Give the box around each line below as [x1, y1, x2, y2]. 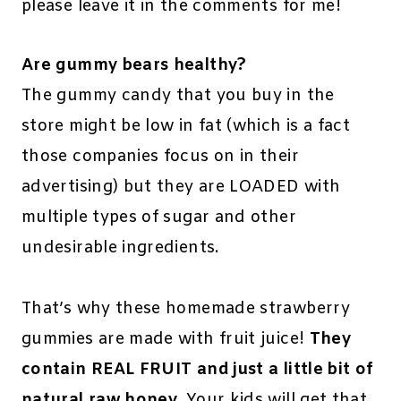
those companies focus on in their [21, 146, 299, 168]
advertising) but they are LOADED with [21, 176, 341, 199]
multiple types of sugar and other [21, 207, 296, 229]
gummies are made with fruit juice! [21, 328, 310, 351]
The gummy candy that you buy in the [21, 85, 335, 107]
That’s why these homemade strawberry [21, 298, 350, 320]
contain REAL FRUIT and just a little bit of [21, 359, 373, 381]
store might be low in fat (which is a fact [21, 115, 351, 138]
